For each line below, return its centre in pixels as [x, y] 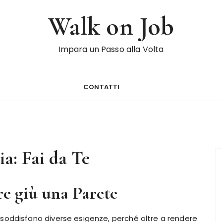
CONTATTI [102, 87]
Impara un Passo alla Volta [111, 49]
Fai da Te [55, 158]
